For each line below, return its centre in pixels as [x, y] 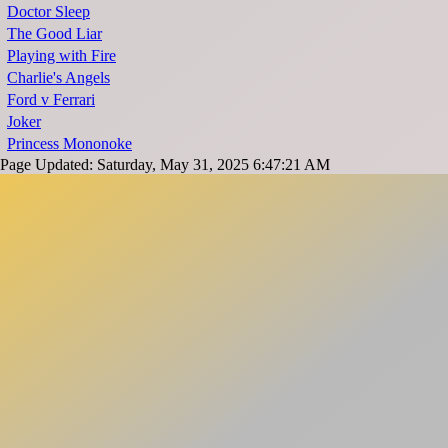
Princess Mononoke [69, 144]
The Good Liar [54, 34]
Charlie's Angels [58, 78]
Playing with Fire [61, 56]
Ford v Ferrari [51, 100]
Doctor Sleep [48, 12]
